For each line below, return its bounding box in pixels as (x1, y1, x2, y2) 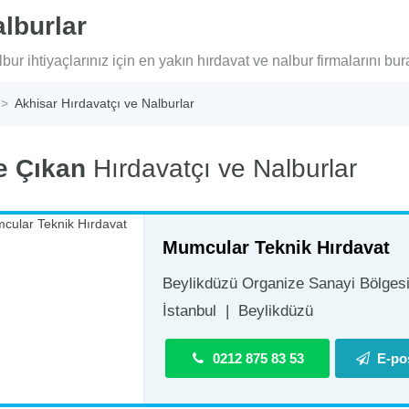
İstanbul (163, 302, 216, 320)
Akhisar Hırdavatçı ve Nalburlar (15, 96, 194, 111)
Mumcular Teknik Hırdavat (163, 237, 390, 258)
